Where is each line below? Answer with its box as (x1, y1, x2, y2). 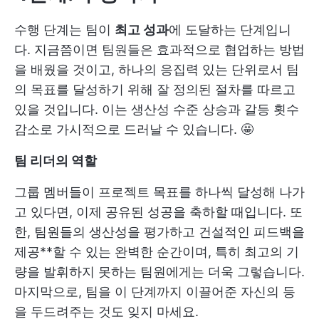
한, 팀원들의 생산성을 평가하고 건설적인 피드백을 (14, 224, 305, 239)
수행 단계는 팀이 (14, 21, 115, 37)
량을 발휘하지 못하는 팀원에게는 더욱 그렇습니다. (14, 263, 305, 279)
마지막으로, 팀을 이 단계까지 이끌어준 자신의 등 (14, 283, 296, 299)
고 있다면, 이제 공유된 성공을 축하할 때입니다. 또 (14, 204, 303, 219)
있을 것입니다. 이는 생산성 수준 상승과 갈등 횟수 (14, 101, 299, 117)
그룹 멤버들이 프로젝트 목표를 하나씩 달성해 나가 (14, 184, 305, 199)
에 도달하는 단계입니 (169, 21, 291, 37)
